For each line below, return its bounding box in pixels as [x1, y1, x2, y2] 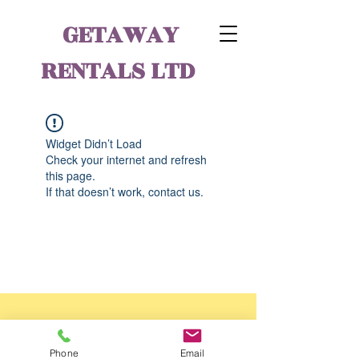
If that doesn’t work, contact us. [46, 184, 204, 200]
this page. [46, 167, 95, 184]
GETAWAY [62, 17, 179, 54]
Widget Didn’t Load [46, 135, 142, 151]
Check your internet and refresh [46, 151, 207, 167]
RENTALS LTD [40, 53, 195, 90]
